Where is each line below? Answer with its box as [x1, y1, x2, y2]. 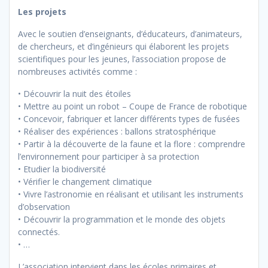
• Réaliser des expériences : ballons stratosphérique [18, 125, 216, 137]
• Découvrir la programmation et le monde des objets [18, 213, 226, 225]
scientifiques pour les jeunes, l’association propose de [18, 53, 226, 65]
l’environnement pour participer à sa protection [18, 150, 199, 162]
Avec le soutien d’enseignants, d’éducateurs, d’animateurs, [18, 28, 242, 39]
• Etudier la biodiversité [18, 163, 106, 175]
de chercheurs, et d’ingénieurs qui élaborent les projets [18, 40, 229, 52]
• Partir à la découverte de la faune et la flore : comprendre [18, 138, 245, 150]
